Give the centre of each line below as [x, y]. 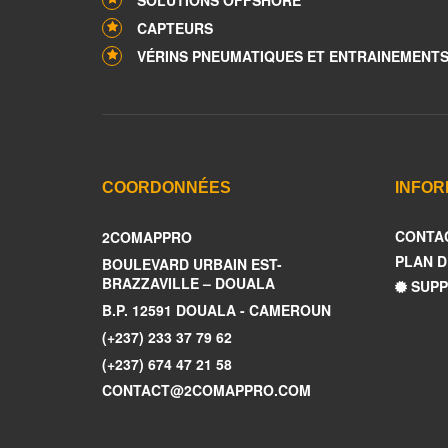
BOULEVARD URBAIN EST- [192, 264]
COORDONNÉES [166, 187]
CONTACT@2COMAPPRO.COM [206, 390]
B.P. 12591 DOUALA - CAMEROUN [216, 310]
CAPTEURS [175, 28]
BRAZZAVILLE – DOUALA [188, 283]
